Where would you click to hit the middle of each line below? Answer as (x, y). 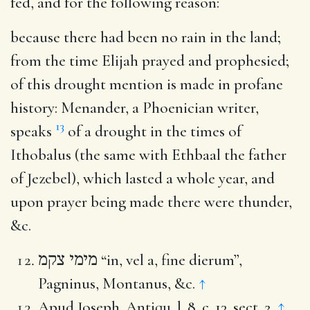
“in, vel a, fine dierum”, (170, 260)
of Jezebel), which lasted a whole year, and (143, 178)
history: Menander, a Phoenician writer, (135, 108)
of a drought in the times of (153, 131)
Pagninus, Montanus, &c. (118, 283)
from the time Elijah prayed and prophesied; (150, 61)
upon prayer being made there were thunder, (151, 202)
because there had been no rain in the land (144, 37)
